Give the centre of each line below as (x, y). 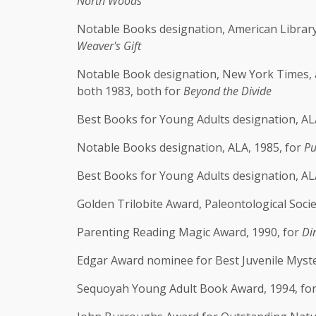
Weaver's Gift (109, 46)
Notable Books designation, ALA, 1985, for (190, 147)
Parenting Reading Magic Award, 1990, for (189, 232)
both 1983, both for (130, 91)
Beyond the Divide (229, 91)
